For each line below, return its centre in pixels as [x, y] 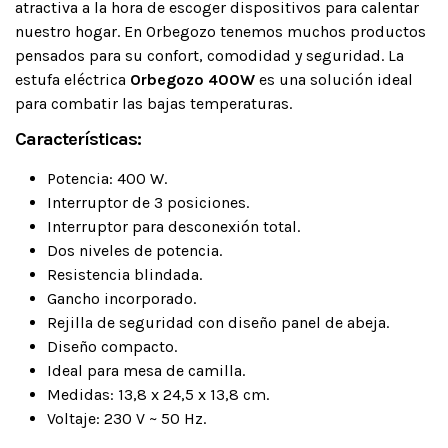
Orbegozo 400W [192, 79]
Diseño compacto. [112, 347]
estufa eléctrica [72, 79]
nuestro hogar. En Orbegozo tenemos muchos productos [220, 31]
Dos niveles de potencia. [134, 251]
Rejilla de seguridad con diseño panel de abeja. [218, 323]
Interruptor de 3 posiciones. [148, 203]
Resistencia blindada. [124, 275]
